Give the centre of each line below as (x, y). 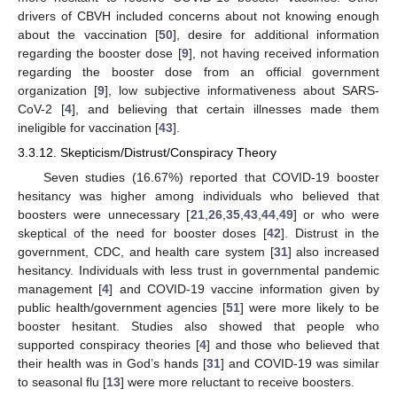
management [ (60, 288)
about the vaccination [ (88, 35)
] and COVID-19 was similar (300, 363)
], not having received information (284, 54)
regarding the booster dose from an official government (198, 72)
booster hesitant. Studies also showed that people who (198, 326)
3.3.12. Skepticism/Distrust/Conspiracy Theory (147, 153)
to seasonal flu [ (62, 381)
